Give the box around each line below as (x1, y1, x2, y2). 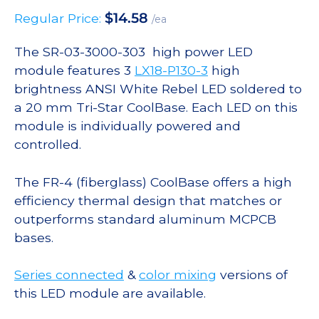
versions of (216, 267, 288, 283)
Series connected (14, 267, 124, 283)
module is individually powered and (14, 118, 241, 134)
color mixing (139, 267, 216, 283)
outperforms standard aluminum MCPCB (14, 211, 276, 226)
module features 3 (14, 63, 135, 78)
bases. (14, 229, 53, 245)
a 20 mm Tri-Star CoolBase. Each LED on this (14, 100, 298, 115)
